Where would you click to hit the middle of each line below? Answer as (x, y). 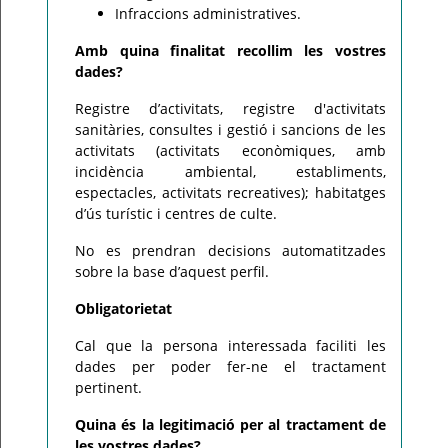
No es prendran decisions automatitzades (230, 250)
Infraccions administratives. (208, 13)
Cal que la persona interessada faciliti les (230, 345)
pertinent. (108, 387)
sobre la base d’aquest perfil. (172, 271)
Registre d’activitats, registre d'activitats (230, 108)
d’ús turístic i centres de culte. (176, 213)
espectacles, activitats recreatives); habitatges (230, 192)
